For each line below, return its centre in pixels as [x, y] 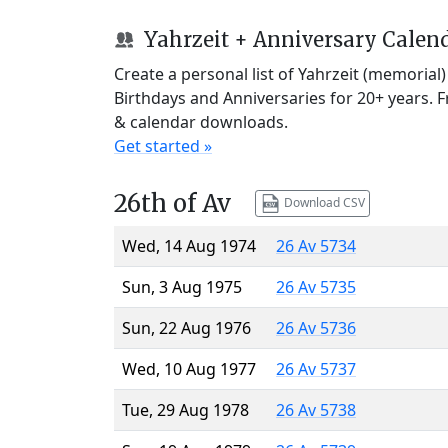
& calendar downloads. [201, 121]
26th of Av [172, 203]
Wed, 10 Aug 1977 [189, 368]
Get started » [163, 145]
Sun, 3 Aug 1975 [182, 286]
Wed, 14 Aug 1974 [189, 245]
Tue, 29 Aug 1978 [185, 409]
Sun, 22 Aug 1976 [186, 327]
